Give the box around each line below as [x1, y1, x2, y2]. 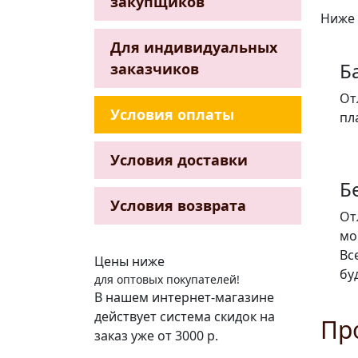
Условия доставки [110, 149, 248, 169]
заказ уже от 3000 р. [94, 326, 218, 344]
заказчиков [110, 58, 199, 78]
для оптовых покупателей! [94, 271, 240, 287]
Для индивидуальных [110, 37, 277, 57]
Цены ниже [94, 252, 165, 270]
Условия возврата [110, 195, 246, 215]
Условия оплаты [110, 104, 234, 124]
